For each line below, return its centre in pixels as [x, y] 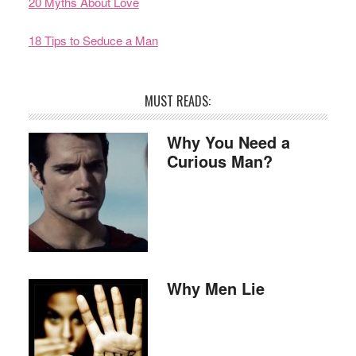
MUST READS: [178, 101]
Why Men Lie [215, 288]
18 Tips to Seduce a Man [93, 40]
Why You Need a [228, 142]
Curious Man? [219, 161]
